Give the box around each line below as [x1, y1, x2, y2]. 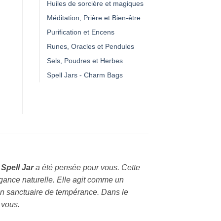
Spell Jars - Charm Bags [47, 71, 123, 79]
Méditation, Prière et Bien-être [47, 13, 141, 22]
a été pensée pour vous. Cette [34, 163, 140, 172]
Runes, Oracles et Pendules [47, 42, 134, 50]
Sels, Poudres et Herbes [47, 56, 123, 65]
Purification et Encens [47, 28, 114, 36]
